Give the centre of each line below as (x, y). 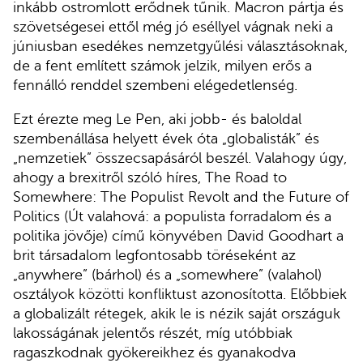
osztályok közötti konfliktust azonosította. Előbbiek (180, 294)
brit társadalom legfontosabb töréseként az (154, 255)
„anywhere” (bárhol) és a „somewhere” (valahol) (167, 274)
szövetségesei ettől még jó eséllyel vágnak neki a (173, 26)
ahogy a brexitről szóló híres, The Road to (150, 177)
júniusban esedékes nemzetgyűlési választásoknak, (180, 46)
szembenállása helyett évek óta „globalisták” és (166, 138)
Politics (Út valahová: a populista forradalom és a (172, 216)
